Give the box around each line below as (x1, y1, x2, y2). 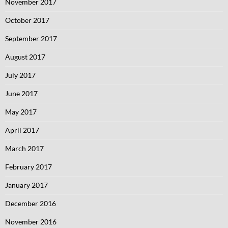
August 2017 (5, 52, 45, 61)
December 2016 (5, 199, 56, 208)
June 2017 (5, 89, 38, 98)
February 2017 (5, 162, 52, 171)
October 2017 (5, 16, 49, 24)
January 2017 (5, 181, 48, 189)
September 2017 (5, 34, 57, 43)
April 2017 (5, 126, 39, 134)
